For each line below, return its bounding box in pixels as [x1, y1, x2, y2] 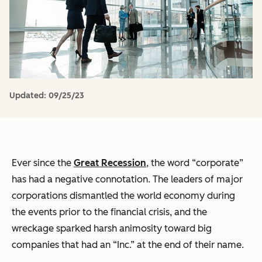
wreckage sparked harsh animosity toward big [12, 223, 212, 235]
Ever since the [12, 157, 74, 169]
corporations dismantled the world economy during [12, 190, 235, 202]
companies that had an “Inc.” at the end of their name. [12, 239, 244, 251]
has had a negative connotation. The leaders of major [12, 174, 243, 185]
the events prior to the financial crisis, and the [12, 206, 207, 218]
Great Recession [74, 157, 146, 169]
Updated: [9, 91, 49, 101]
